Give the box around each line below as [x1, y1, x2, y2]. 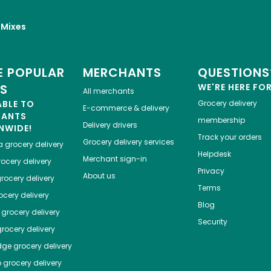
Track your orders [197, 132, 262, 143]
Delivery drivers [82, 120, 137, 131]
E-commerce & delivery [82, 103, 169, 114]
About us [82, 171, 116, 181]
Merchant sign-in [82, 154, 147, 165]
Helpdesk [197, 149, 231, 160]
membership [197, 115, 245, 126]
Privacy [197, 166, 224, 177]
